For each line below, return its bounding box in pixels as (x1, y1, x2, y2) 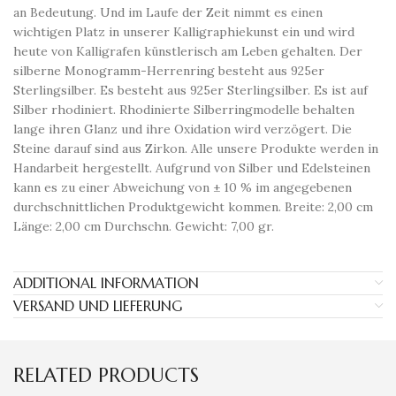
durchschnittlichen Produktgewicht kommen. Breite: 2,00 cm (13, 199, 373, 215)
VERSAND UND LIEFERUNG (13, 297, 182, 315)
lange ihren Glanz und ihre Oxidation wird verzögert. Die (13, 121, 352, 137)
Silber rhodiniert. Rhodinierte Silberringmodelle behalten (13, 102, 354, 118)
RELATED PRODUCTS (13, 363, 199, 387)
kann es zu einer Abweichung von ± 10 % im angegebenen (13, 179, 352, 195)
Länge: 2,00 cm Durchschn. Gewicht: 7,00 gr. (13, 218, 274, 234)
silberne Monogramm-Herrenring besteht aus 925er (13, 63, 324, 79)
